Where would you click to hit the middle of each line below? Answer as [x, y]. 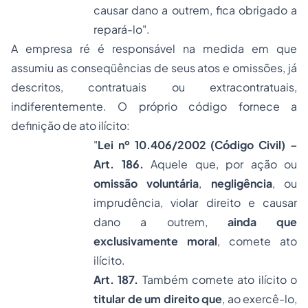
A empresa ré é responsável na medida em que [154, 48]
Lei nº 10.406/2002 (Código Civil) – [197, 145]
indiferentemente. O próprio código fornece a [154, 106]
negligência [241, 183]
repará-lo [118, 29]
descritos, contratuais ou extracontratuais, [154, 87]
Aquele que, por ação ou [224, 164]
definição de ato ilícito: [70, 125]
